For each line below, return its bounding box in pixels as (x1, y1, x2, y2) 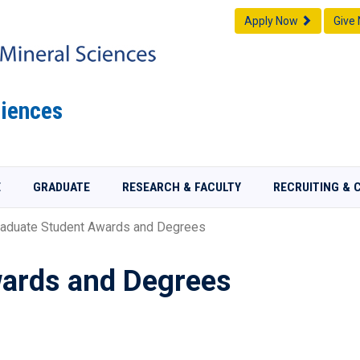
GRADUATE (32, 180, 90, 194)
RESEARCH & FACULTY (121, 180, 241, 194)
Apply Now (243, 14, 301, 27)
